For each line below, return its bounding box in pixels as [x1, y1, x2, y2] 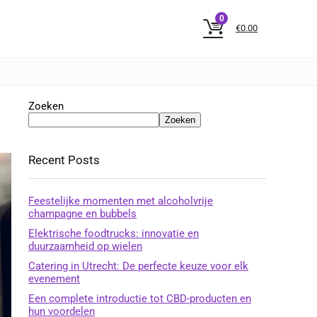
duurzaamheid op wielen [28, 240, 142, 253]
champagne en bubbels [28, 207, 137, 220]
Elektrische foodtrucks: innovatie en [28, 227, 199, 240]
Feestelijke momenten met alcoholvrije [28, 195, 213, 207]
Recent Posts [28, 153, 100, 167]
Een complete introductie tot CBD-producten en [28, 292, 251, 305]
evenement [28, 272, 80, 285]
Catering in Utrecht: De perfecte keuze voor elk [28, 260, 248, 272]
